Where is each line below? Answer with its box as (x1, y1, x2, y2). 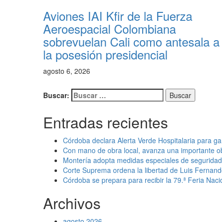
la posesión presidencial (43, 45, 167, 63)
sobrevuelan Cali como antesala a (43, 32, 220, 50)
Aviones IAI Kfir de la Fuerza (43, 6, 192, 24)
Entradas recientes (43, 111, 168, 133)
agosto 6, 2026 (43, 65, 90, 76)
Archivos (43, 192, 101, 214)
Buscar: (43, 90, 69, 100)
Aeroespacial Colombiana (43, 19, 176, 37)
